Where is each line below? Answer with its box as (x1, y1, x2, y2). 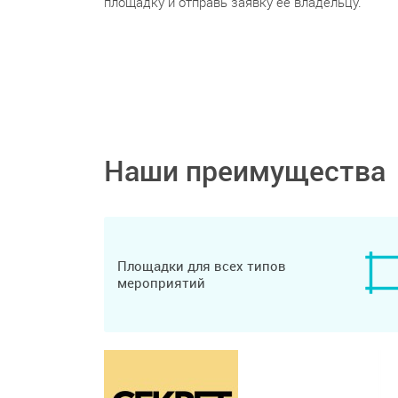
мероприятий (117, 274, 205, 291)
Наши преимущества (104, 151, 386, 189)
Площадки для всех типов (117, 257, 286, 275)
